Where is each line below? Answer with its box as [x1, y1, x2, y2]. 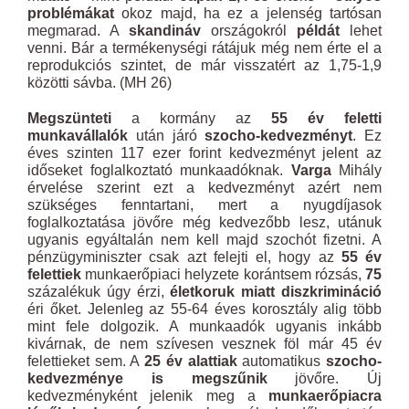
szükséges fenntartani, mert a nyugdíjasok [27, 197, 382, 213]
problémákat [27, 5, 114, 21]
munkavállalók [27, 128, 128, 143]
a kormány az [111, 110, 271, 126]
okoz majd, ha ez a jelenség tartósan [114, 5, 382, 21]
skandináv [129, 23, 201, 38]
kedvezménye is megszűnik [27, 371, 267, 386]
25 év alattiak [144, 353, 237, 369]
